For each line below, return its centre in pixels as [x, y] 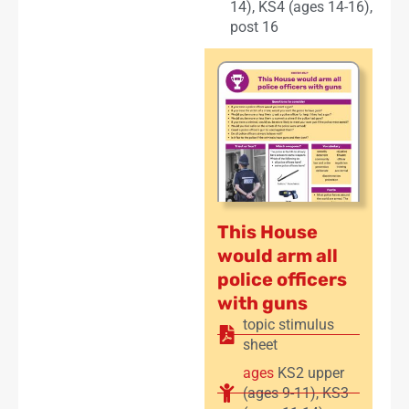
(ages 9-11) [279, 393]
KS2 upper [311, 372]
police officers [282, 279]
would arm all [278, 255]
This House [267, 231]
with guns [262, 303]
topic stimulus [288, 324]
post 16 [254, 26]
